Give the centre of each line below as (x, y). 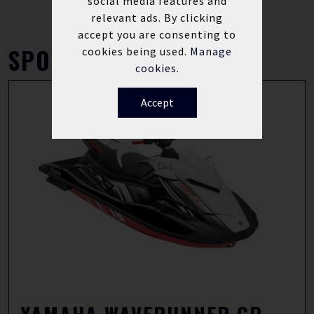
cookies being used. (136, 51)
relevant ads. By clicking (157, 17)
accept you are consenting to (157, 34)
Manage (211, 51)
